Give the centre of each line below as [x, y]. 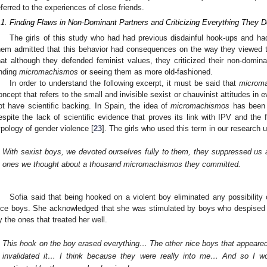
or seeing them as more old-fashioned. [145, 72]
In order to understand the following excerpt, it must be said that [124, 83]
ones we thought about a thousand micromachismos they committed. [122, 164]
